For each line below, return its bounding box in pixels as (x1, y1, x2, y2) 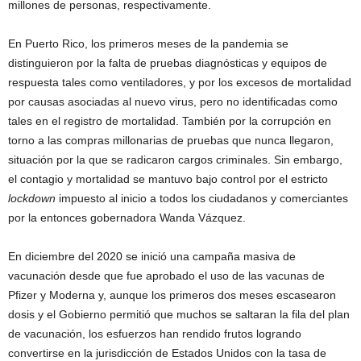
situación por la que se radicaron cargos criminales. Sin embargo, (8, 152, 342, 166)
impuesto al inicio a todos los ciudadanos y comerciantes (56, 191, 348, 205)
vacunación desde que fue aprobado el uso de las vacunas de (8, 268, 325, 282)
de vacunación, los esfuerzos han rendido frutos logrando (8, 326, 301, 340)
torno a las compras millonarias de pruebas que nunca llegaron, (8, 133, 334, 147)
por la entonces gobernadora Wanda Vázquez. (8, 210, 246, 224)
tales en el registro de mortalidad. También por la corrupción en (8, 114, 331, 127)
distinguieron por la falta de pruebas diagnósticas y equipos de (8, 56, 327, 69)
